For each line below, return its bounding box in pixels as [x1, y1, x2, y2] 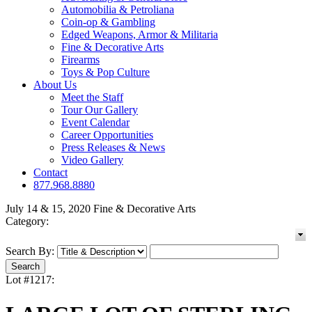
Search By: [6, 245, 54, 258]
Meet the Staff [61, 91, 123, 104]
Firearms [61, 54, 100, 66]
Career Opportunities [61, 129, 153, 141]
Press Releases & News [61, 141, 165, 154]
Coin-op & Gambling [61, 16, 155, 29]
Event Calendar [61, 116, 130, 129]
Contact [33, 166, 68, 179]
